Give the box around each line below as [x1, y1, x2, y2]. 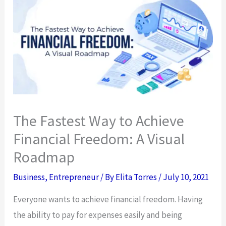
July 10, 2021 [163, 172, 209, 183]
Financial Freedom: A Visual [13, 129, 185, 149]
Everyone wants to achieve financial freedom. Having [13, 194, 203, 205]
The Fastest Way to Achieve [13, 111, 185, 131]
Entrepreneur [49, 172, 99, 183]
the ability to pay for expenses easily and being [13, 209, 183, 221]
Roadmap [13, 147, 75, 167]
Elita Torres [116, 172, 159, 183]
